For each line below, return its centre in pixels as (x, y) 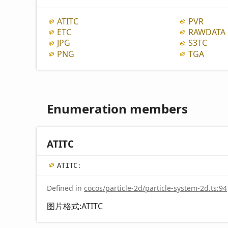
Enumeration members (117, 108)
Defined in (65, 188)
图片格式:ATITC (75, 206)
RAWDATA (207, 32)
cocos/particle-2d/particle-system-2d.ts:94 (155, 188)
